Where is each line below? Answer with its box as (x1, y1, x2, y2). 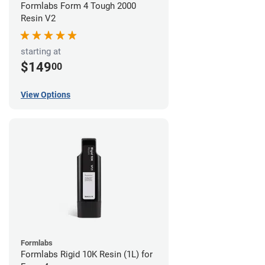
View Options (21, 90, 70, 100)
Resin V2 (21, 12, 56, 24)
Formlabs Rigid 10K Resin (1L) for (21, 249, 153, 260)
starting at (21, 46, 61, 57)
